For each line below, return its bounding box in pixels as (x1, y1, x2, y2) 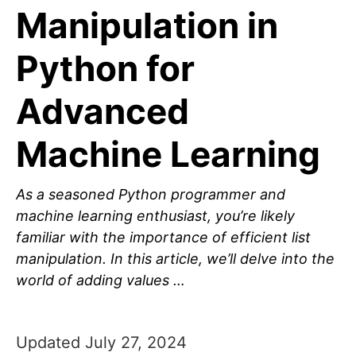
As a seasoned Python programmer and (16, 186, 285, 203)
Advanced (16, 90, 189, 133)
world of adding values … (16, 272, 185, 289)
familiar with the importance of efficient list (16, 229, 311, 246)
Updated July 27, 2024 (16, 333, 187, 353)
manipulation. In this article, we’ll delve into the (16, 250, 335, 268)
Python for (16, 47, 195, 91)
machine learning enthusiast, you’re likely (16, 207, 295, 225)
